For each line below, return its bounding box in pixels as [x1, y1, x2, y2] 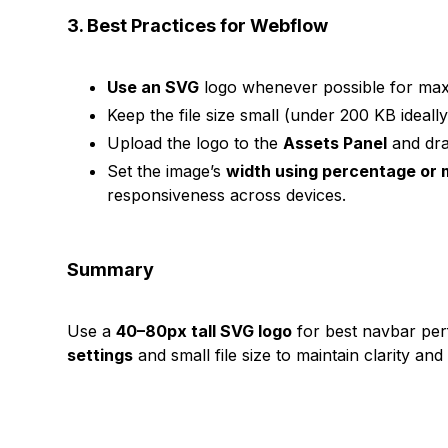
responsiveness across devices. [107, 185, 347, 205]
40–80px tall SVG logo [116, 321, 293, 341]
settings [67, 345, 134, 365]
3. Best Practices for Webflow [67, 15, 329, 36]
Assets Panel [283, 133, 388, 153]
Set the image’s [107, 161, 227, 181]
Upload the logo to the [107, 133, 284, 153]
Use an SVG [107, 77, 200, 97]
